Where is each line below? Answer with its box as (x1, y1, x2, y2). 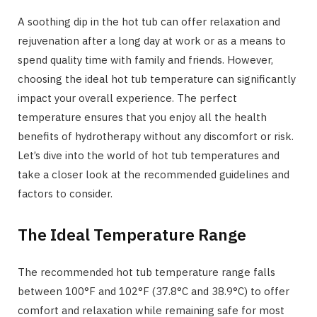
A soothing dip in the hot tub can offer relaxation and (18, 14, 280, 28)
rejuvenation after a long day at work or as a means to (18, 33, 286, 47)
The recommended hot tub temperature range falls (18, 265, 275, 279)
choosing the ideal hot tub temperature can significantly (18, 71, 296, 86)
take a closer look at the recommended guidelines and (18, 167, 289, 181)
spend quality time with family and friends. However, (18, 52, 273, 67)
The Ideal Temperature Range (18, 224, 246, 246)
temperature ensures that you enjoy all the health (18, 110, 267, 124)
